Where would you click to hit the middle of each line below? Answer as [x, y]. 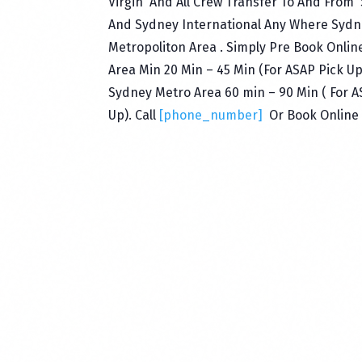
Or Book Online [314, 116]
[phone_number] [211, 116]
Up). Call [134, 116]
